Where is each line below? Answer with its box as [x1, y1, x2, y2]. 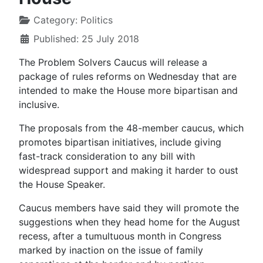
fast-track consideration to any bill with [19, 150, 195, 162]
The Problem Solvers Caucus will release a [19, 56, 207, 68]
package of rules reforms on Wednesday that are [19, 70, 237, 82]
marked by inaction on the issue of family [19, 244, 203, 256]
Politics [80, 14, 113, 26]
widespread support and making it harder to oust [19, 164, 238, 176]
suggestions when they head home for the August [19, 216, 240, 228]
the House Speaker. [19, 178, 105, 190]
